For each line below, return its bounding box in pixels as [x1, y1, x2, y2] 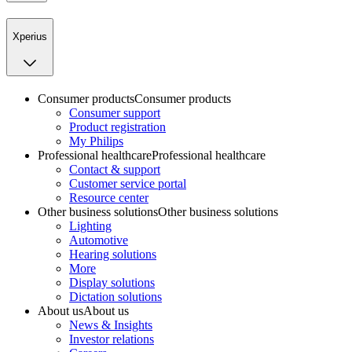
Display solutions [69, 276, 155, 290]
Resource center [69, 191, 148, 205]
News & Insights [69, 318, 152, 332]
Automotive [69, 233, 128, 247]
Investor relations [69, 332, 154, 346]
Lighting [69, 219, 112, 233]
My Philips [69, 134, 123, 148]
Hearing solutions [69, 247, 156, 262]
